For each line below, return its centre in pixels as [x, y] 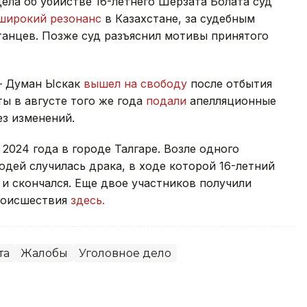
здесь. [88, 200]
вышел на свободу [137, 83]
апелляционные [231, 100]
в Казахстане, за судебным [178, 18]
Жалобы [44, 253]
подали [166, 100]
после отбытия [231, 83]
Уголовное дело [125, 253]
